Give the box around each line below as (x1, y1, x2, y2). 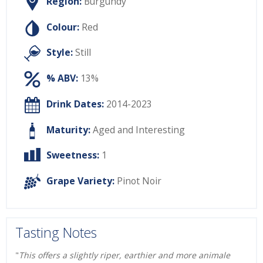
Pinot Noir (117, 174, 161, 188)
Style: (46, 46, 73, 59)
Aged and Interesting (93, 123, 185, 136)
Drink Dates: (46, 97, 104, 110)
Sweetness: (46, 149, 99, 162)
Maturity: (46, 123, 90, 136)
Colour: (46, 20, 79, 33)
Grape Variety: (46, 174, 114, 188)
